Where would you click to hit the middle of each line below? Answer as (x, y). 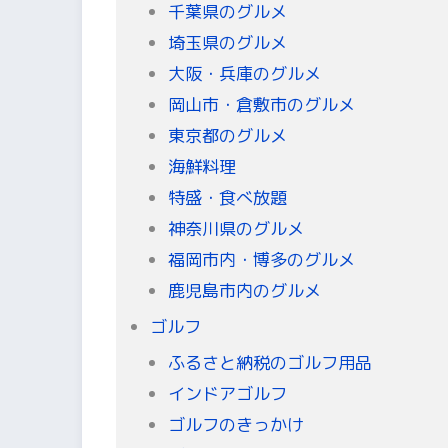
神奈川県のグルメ (235, 228)
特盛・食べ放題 (227, 197)
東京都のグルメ (227, 135)
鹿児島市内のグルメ (244, 290)
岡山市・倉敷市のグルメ (261, 104)
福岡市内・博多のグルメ (261, 259)
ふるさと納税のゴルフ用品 (269, 363)
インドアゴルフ (227, 394)
